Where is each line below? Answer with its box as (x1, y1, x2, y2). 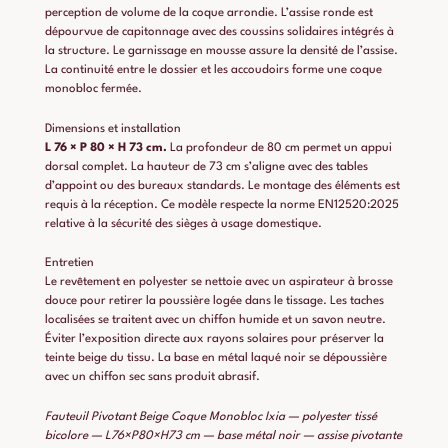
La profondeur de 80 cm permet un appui (167, 141, 392, 154)
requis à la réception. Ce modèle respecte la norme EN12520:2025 (45, 198, 399, 211)
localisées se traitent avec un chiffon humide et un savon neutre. (45, 314, 386, 327)
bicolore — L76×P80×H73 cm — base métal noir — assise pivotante (45, 430, 402, 443)
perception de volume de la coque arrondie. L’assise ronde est (45, 6, 373, 19)
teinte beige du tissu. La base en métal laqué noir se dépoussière (45, 352, 387, 365)
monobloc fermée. (45, 82, 142, 95)
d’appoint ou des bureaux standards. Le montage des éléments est (45, 179, 400, 192)
